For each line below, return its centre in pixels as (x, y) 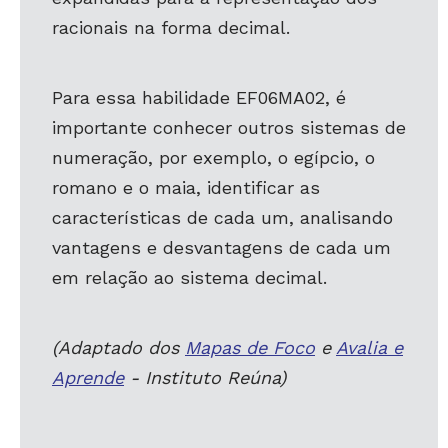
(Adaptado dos (118, 347)
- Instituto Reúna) (205, 377)
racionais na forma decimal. (171, 27)
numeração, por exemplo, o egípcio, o (213, 157)
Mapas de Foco (250, 347)
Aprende (88, 377)
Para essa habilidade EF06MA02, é (199, 97)
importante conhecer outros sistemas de (229, 127)
